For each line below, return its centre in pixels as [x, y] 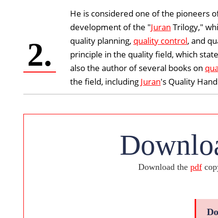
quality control [161, 41]
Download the [164, 167]
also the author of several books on [138, 68]
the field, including [106, 82]
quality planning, [102, 41]
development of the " [111, 27]
